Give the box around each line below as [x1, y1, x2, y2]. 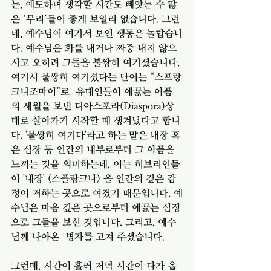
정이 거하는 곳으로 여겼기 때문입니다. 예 [11, 187, 183, 198]
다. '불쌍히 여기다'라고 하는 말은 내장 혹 [11, 129, 180, 140]
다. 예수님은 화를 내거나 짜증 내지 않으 [11, 42, 177, 53]
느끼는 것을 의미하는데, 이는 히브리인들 [11, 158, 180, 169]
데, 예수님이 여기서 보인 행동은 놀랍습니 [11, 27, 183, 39]
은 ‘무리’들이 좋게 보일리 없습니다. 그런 [11, 13, 180, 24]
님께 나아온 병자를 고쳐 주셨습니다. [11, 230, 168, 242]
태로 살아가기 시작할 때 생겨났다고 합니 [11, 114, 180, 126]
